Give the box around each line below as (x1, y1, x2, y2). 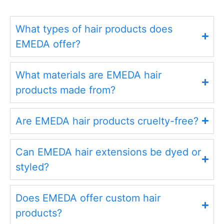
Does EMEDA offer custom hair (15, 191, 160, 204)
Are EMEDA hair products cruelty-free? (15, 114, 198, 127)
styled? (15, 160, 49, 173)
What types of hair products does (15, 22, 172, 35)
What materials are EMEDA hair (15, 68, 161, 81)
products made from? (15, 83, 115, 96)
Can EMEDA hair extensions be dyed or (15, 145, 201, 158)
